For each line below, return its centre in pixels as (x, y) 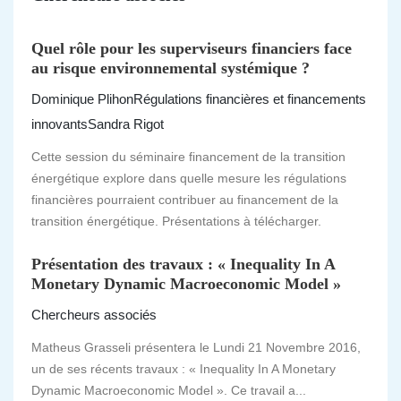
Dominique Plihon (82, 99)
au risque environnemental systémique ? (171, 68)
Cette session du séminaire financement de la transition (188, 157)
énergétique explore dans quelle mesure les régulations (189, 178)
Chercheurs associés (94, 315)
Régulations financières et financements (250, 99)
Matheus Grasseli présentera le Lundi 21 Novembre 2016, (196, 347)
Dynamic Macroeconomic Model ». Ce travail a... (172, 390)
